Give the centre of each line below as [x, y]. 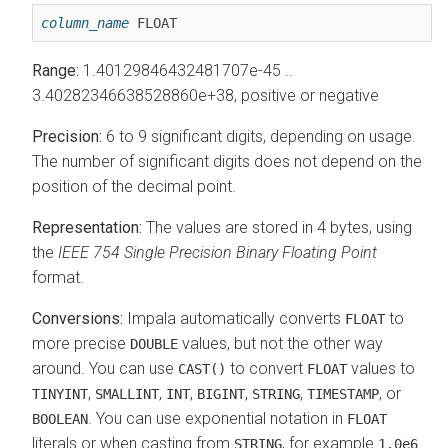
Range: [55, 70]
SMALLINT [127, 393]
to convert [266, 368]
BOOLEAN [60, 418]
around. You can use [105, 368]
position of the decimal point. [134, 186]
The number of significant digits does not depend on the [227, 161]
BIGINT [221, 393]
